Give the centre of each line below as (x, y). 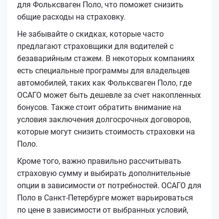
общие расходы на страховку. (71, 17)
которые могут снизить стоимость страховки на (106, 131)
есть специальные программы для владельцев (103, 70)
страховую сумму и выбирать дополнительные (104, 173)
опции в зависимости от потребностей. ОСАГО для (109, 185)
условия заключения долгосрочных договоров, (104, 119)
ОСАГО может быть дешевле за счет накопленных (109, 95)
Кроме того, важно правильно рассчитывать (99, 161)
